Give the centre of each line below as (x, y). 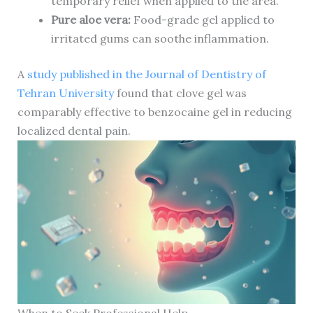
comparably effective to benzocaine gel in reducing (154, 112)
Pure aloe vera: (90, 20)
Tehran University (65, 93)
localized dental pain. (74, 131)
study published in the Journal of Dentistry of (146, 74)
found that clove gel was (180, 93)
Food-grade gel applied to (202, 20)
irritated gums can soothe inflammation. (160, 39)
